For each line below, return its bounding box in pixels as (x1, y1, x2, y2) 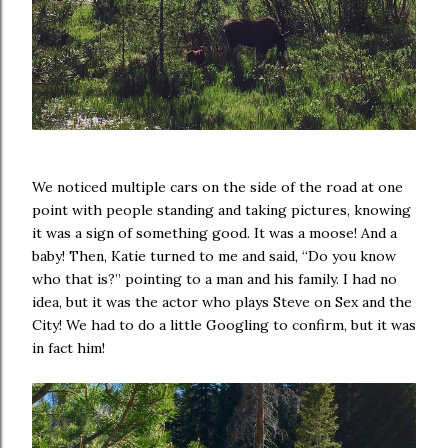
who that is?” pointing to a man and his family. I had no (32, 269, 397, 288)
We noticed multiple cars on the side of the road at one (32, 177, 403, 196)
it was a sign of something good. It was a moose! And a (32, 223, 397, 242)
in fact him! (32, 338, 105, 357)
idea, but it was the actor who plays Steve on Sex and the (32, 292, 412, 311)
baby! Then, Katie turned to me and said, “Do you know (32, 246, 396, 265)
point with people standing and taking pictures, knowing (32, 200, 411, 219)
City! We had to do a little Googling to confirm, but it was (32, 315, 416, 334)
